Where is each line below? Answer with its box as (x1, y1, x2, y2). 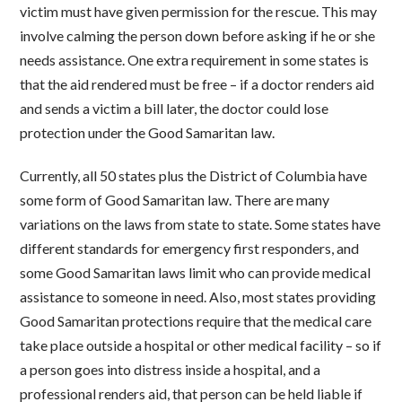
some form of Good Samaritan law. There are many (20, 191, 330, 209)
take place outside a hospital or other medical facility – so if (20, 336, 382, 354)
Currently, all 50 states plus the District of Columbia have (20, 167, 368, 185)
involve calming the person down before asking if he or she (20, 27, 376, 45)
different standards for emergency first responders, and (20, 240, 360, 258)
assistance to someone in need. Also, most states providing (20, 288, 377, 306)
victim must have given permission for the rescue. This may (20, 3, 378, 21)
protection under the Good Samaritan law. (20, 124, 275, 142)
